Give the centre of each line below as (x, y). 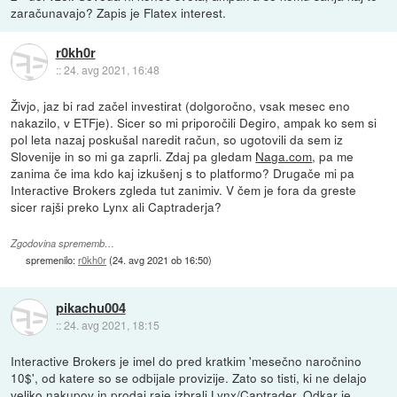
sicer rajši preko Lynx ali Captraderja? (117, 206)
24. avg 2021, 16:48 (111, 70)
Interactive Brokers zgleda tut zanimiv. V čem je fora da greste (184, 190)
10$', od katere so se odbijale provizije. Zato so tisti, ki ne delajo (189, 378)
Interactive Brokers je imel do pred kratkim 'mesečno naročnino (187, 361)
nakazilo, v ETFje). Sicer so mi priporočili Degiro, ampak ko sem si (194, 122)
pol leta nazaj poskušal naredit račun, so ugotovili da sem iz (177, 139)
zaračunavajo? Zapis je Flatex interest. (119, 12)
